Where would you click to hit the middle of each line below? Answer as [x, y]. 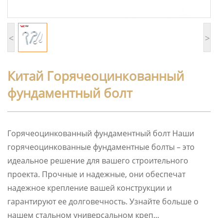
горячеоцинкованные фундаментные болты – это [101, 147]
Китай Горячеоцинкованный [96, 76]
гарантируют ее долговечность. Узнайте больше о [103, 201]
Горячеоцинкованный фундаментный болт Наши [101, 133]
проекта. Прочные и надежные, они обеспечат [96, 174]
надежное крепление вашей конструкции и [90, 188]
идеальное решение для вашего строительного [98, 161]
